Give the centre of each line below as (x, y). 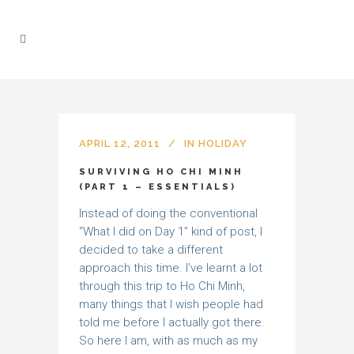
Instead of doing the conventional (168, 213)
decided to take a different (151, 250)
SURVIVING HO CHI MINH (161, 172)
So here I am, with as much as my (168, 341)
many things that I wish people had (171, 304)
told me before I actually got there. (172, 322)
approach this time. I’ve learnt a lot (171, 268)
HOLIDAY (223, 143)
